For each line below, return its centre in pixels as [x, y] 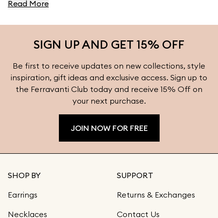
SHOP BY [24, 175]
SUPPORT [135, 175]
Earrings [23, 195]
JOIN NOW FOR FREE [109, 128]
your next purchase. [109, 101]
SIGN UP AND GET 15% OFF [109, 44]
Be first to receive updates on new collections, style [109, 66]
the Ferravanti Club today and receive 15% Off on [109, 89]
